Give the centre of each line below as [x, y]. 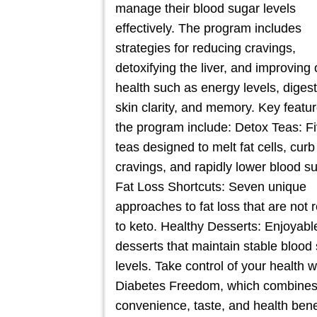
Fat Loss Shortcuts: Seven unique [211, 187]
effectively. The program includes [208, 28]
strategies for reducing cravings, [206, 48]
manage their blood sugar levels [206, 8]
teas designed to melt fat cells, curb [215, 147]
